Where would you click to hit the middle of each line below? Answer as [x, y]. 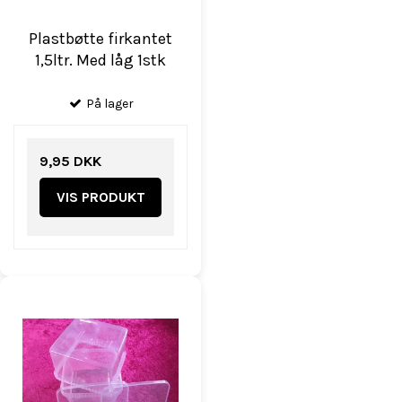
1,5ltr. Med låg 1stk [100, 60]
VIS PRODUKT [100, 197]
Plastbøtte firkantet [100, 38]
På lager [109, 103]
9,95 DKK [70, 161]
